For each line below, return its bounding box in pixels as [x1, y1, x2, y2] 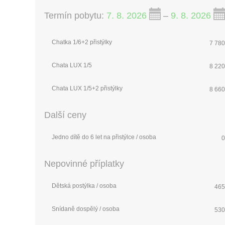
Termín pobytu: [44, 10, 106, 21]
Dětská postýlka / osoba [51, 182, 117, 189]
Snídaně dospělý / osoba [51, 205, 120, 212]
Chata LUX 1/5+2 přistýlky [51, 84, 123, 92]
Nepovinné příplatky [44, 158, 124, 169]
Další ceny [44, 109, 86, 120]
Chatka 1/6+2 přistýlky [51, 38, 112, 46]
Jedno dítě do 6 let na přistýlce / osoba [51, 133, 156, 141]
